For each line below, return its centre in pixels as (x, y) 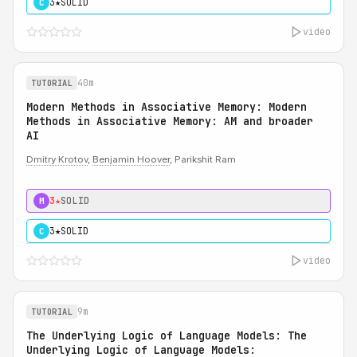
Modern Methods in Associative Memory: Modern (167, 107)
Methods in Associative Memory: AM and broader (170, 121)
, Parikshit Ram (203, 159)
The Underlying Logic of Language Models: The (167, 335)
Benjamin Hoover (131, 159)
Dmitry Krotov (57, 159)
